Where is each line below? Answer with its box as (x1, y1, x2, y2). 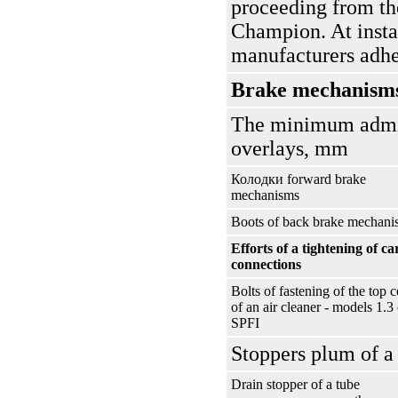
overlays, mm (231, 137, 348, 160)
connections (231, 257, 301, 272)
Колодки (231, 171, 283, 187)
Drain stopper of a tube (231, 377, 360, 392)
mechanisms (231, 187, 299, 203)
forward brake (283, 171, 366, 187)
